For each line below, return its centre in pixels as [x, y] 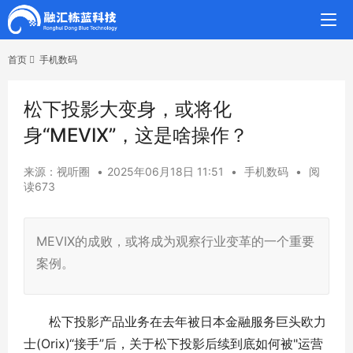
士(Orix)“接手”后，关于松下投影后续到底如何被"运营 [173, 344]
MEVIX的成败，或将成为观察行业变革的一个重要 [175, 241]
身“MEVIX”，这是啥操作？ [136, 135]
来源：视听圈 [57, 171]
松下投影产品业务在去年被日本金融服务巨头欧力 [175, 321]
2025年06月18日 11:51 [165, 171]
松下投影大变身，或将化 [128, 109]
